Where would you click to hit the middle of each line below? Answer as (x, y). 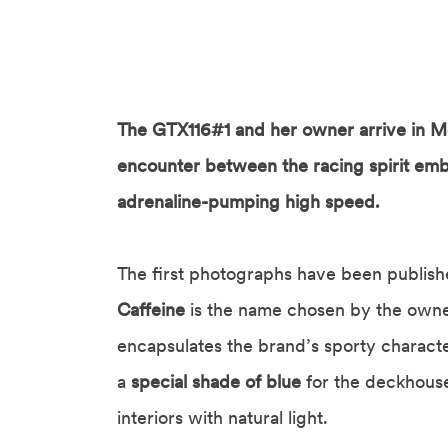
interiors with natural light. (222, 418)
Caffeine (153, 310)
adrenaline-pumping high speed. (248, 202)
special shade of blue (216, 382)
